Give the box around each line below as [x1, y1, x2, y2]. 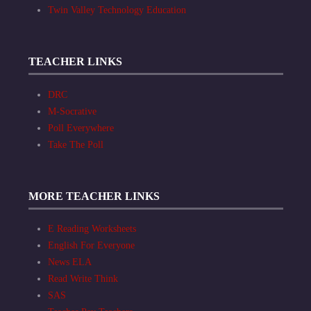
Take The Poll [48, 139, 103, 150]
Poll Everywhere [48, 122, 114, 133]
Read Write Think [48, 273, 118, 284]
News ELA [48, 256, 92, 267]
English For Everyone [48, 239, 135, 251]
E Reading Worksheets [48, 223, 136, 234]
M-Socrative [48, 106, 96, 117]
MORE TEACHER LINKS [28, 190, 160, 202]
